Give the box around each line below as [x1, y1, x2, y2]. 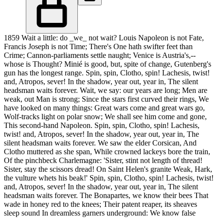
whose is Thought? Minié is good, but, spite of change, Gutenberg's [4, 60, 211, 69]
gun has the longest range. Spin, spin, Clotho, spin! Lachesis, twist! [4, 69, 210, 77]
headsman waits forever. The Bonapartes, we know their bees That [4, 191, 208, 200]
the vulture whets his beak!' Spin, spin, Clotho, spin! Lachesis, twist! [4, 174, 214, 182]
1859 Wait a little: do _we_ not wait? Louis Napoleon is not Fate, [4, 34, 204, 42]
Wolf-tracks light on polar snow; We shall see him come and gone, [4, 112, 207, 121]
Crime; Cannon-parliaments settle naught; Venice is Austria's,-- [4, 51, 196, 60]
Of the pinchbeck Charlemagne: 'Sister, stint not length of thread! [4, 156, 202, 165]
